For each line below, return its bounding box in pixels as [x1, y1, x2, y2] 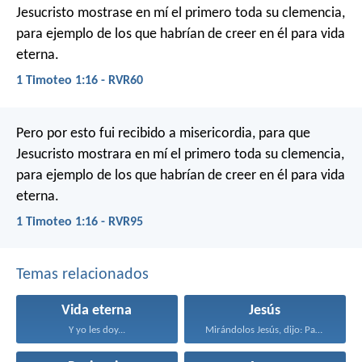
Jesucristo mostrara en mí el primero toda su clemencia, [16, 146, 344, 162]
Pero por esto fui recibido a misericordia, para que [16, 125, 310, 141]
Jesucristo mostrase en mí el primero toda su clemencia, [16, 6, 345, 22]
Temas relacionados [16, 266, 149, 283]
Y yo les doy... [68, 324, 125, 335]
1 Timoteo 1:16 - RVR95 [16, 215, 143, 229]
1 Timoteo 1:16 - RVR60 [16, 74, 143, 88]
